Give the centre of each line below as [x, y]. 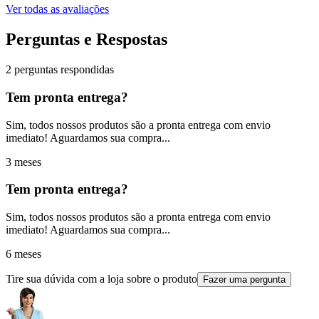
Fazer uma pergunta [244, 279]
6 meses [23, 253]
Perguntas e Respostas [87, 40]
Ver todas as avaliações [57, 9]
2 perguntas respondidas [60, 70]
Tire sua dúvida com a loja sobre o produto [101, 278]
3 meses [23, 162]
